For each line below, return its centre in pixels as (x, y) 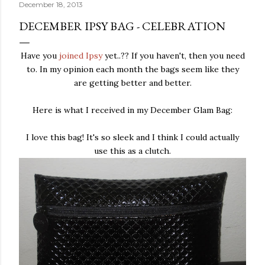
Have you (40, 56)
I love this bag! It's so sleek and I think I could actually (132, 137)
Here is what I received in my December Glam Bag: (132, 110)
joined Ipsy (80, 56)
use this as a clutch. (132, 151)
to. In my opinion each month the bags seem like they (132, 69)
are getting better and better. (132, 83)
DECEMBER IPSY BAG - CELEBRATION (122, 26)
